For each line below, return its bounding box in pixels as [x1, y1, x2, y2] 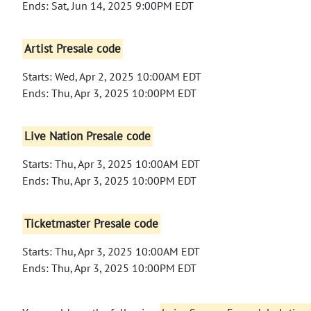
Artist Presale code [24, 41, 121, 57]
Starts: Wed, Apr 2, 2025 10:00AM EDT [22, 69, 201, 83]
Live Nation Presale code [24, 128, 151, 144]
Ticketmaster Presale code [24, 216, 159, 232]
